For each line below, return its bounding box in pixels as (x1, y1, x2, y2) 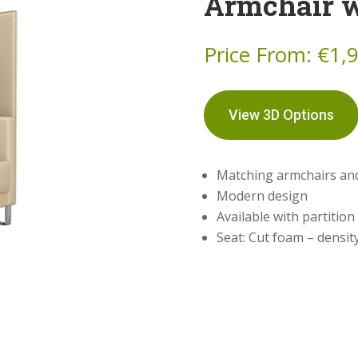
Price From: (203, 39, 317, 69)
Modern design (216, 186, 308, 205)
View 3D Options (228, 105, 334, 123)
